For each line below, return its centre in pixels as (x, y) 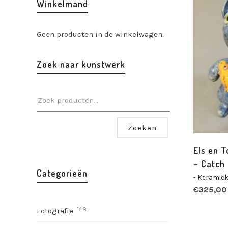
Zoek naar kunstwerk (81, 64)
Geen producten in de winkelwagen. (100, 34)
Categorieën (62, 173)
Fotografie (55, 211)
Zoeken (142, 128)
